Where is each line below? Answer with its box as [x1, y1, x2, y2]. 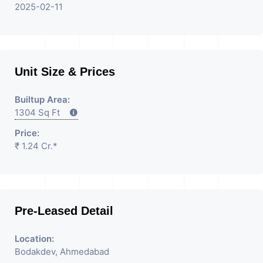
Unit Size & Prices [15, 65, 115, 78]
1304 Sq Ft [15, 106, 69, 118]
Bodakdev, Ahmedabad [15, 245, 109, 257]
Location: [15, 232, 54, 244]
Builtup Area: [15, 93, 70, 105]
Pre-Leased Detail [15, 204, 113, 217]
